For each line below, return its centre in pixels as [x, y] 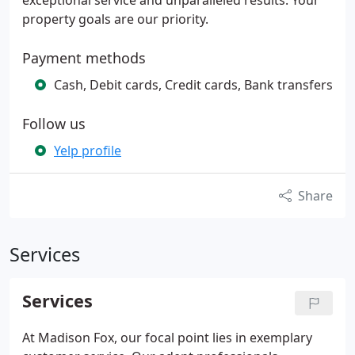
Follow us [54, 124]
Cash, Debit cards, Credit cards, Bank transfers [193, 85]
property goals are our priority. [115, 19]
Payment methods [84, 58]
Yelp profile [88, 151]
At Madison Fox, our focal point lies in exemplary [167, 338]
